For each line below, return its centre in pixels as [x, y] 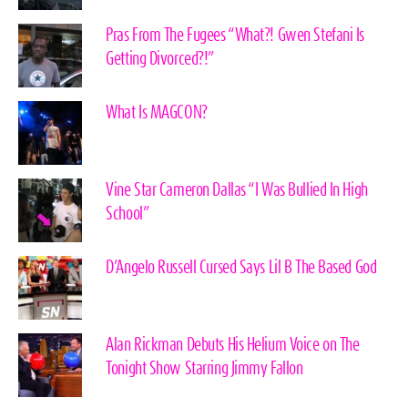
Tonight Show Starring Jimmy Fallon [204, 368]
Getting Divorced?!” [160, 59]
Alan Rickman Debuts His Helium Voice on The [233, 345]
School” [128, 214]
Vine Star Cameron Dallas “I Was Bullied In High [237, 190]
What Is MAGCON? [157, 112]
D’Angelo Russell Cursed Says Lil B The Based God [241, 267]
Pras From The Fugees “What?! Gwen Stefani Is [235, 35]
